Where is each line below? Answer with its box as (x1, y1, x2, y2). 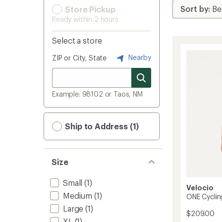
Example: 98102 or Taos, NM (52, 90, 143, 98)
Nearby (126, 53, 151, 61)
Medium (63, 191, 93, 200)
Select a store (52, 36, 102, 45)
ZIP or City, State (52, 54, 107, 62)
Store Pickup (63, 4, 115, 14)
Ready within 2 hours (52, 15, 118, 23)
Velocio (186, 183, 214, 192)
